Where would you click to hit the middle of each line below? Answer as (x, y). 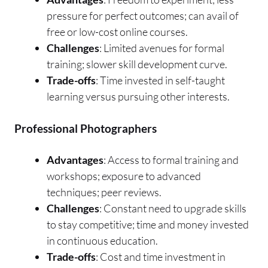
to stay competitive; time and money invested (148, 224)
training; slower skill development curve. (137, 64)
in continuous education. (102, 240)
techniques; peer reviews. (104, 192)
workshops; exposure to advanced (124, 176)
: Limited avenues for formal (162, 48)
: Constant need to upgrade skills (173, 208)
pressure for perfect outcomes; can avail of (143, 15)
